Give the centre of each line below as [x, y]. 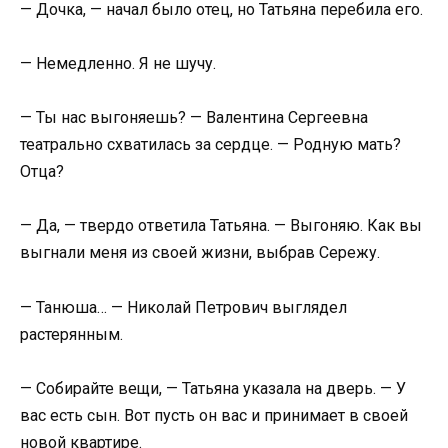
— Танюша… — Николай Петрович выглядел [183, 307]
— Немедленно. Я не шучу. [118, 64]
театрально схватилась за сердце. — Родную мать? [210, 145]
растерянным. [71, 334]
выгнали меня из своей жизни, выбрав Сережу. [200, 253]
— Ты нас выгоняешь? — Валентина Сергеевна [194, 118]
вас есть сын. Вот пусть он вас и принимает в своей [214, 415]
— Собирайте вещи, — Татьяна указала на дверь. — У [213, 388]
